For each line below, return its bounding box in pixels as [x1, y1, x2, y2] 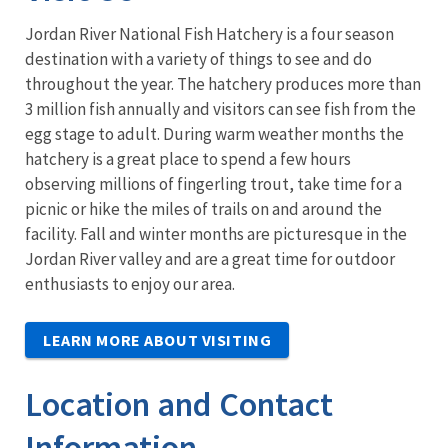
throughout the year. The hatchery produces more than [25, 72, 421, 95]
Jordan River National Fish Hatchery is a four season [25, 22, 394, 45]
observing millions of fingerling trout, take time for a [25, 172, 402, 195]
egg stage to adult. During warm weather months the [25, 122, 404, 145]
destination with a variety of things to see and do [25, 47, 372, 70]
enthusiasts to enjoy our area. [25, 272, 235, 295]
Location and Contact [25, 382, 333, 425]
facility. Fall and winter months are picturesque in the [25, 222, 407, 245]
